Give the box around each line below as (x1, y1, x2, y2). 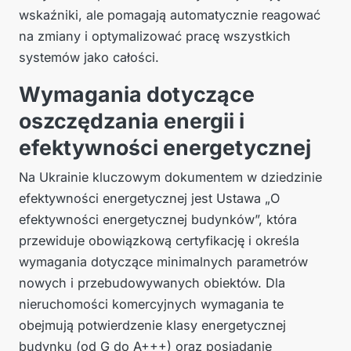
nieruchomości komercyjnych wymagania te (19, 296, 284, 313)
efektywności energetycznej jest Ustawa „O (19, 190, 280, 207)
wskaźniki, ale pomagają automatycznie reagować (19, 7, 320, 24)
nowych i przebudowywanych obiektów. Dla (19, 275, 285, 291)
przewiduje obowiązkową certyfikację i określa (19, 233, 299, 249)
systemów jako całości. (19, 49, 159, 66)
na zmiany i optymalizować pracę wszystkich (19, 28, 291, 45)
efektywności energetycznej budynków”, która (19, 212, 297, 228)
